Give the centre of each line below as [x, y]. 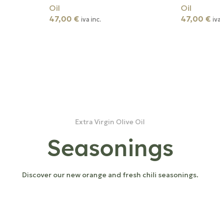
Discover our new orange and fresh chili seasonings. [110, 175]
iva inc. [91, 19]
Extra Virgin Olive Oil [110, 122]
